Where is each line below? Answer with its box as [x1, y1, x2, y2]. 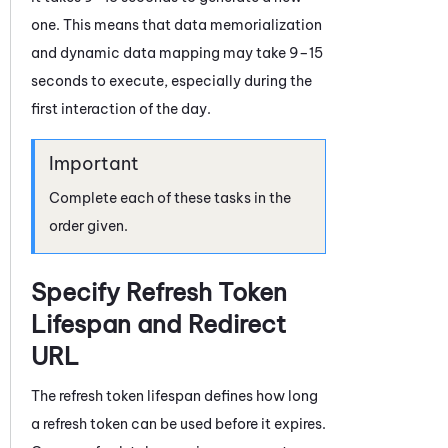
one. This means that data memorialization [31, 15, 322, 34]
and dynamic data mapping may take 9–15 [31, 43, 323, 62]
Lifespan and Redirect [31, 308, 286, 339]
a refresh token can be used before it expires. [31, 414, 326, 433]
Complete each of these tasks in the [49, 188, 291, 207]
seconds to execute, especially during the [31, 71, 312, 90]
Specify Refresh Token [31, 276, 287, 307]
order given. [49, 216, 128, 235]
